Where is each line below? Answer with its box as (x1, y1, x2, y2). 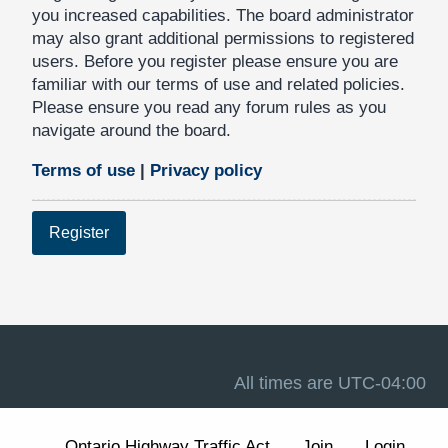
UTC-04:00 (338, 372, 426, 393)
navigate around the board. (32, 121, 231, 141)
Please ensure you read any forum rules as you (32, 98, 386, 118)
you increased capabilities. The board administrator (32, 6, 414, 26)
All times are (234, 372, 338, 393)
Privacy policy (150, 161, 262, 181)
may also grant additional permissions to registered (32, 29, 414, 49)
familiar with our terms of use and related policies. (32, 75, 405, 95)
